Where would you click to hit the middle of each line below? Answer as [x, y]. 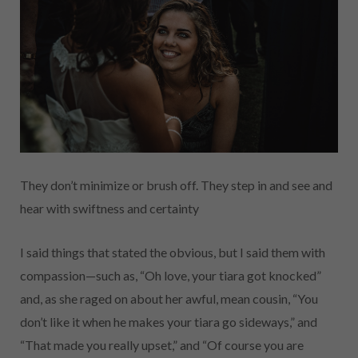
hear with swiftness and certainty [109, 209]
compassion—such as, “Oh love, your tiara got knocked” [171, 276]
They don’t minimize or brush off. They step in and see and [176, 185]
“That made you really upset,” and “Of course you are [162, 345]
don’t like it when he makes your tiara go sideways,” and [169, 322]
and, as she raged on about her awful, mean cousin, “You [169, 299]
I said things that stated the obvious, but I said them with [173, 253]
